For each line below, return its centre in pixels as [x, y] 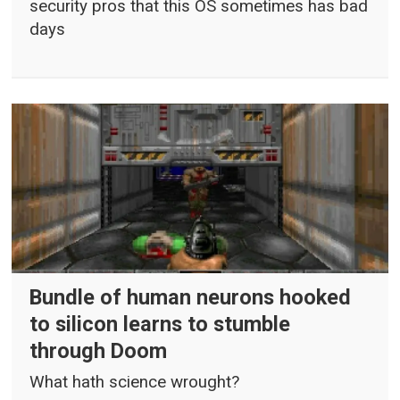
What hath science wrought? [135, 382]
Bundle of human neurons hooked [191, 298]
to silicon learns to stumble [160, 325]
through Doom [99, 351]
